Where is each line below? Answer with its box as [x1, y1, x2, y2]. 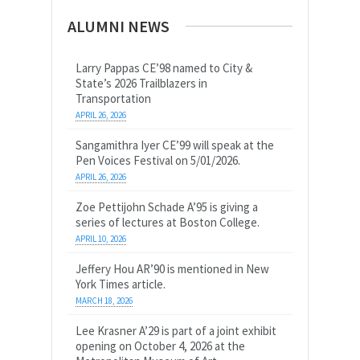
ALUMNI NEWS [67, 16, 170, 36]
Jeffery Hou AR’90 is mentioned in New [76, 261, 269, 276]
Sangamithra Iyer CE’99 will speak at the [76, 137, 274, 153]
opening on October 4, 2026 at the [76, 338, 245, 354]
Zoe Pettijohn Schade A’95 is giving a [76, 199, 258, 215]
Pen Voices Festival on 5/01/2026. [76, 153, 240, 168]
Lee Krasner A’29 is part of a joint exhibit [76, 323, 276, 338]
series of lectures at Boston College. [76, 215, 260, 230]
